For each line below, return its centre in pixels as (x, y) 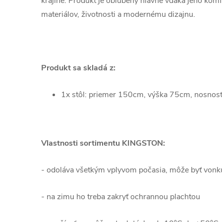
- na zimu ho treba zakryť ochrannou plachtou (121, 197)
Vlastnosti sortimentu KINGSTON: (103, 143)
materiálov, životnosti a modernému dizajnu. (119, 14)
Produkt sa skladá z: (78, 68)
